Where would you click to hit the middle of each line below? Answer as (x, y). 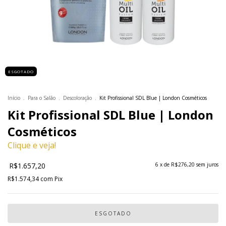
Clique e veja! (32, 145)
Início (14, 98)
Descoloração (77, 98)
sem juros (207, 164)
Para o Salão (42, 98)
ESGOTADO (21, 71)
